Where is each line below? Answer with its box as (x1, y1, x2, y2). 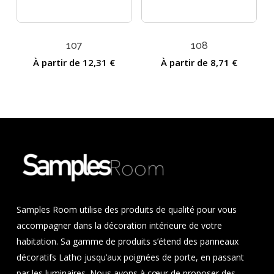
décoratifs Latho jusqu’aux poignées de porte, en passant (16, 251, 244, 263)
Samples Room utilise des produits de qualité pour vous (16, 204, 237, 215)
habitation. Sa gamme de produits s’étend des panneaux (16, 235, 239, 247)
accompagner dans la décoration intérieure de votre (16, 220, 222, 231)
